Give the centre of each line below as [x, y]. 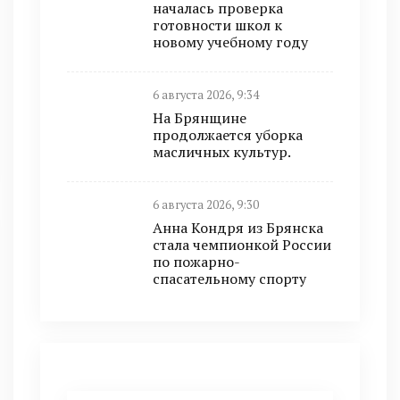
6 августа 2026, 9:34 [206, 95]
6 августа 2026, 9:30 [206, 205]
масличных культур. [222, 152]
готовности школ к [217, 25]
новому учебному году [230, 42]
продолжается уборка [228, 135]
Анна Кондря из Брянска [238, 228]
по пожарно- [196, 262]
